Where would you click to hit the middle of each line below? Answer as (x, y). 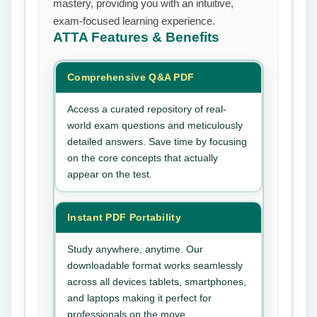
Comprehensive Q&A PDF (131, 77)
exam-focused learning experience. (134, 21)
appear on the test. (110, 174)
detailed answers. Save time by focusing (157, 142)
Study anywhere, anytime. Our (135, 249)
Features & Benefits (155, 37)
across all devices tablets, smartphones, (157, 282)
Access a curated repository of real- (147, 109)
